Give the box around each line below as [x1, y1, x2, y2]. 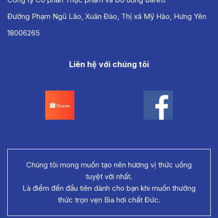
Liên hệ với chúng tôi [69, 59, 149, 70]
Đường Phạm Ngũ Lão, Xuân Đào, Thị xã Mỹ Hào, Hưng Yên [7, 12, 206, 21]
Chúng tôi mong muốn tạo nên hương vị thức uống [26, 160, 192, 170]
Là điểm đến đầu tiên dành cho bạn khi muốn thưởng [22, 183, 196, 193]
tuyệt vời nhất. [86, 172, 132, 182]
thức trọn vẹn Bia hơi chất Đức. [57, 195, 161, 205]
